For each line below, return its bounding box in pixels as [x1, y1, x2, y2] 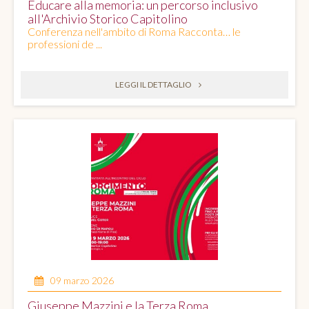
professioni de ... [28, 37, 102, 51]
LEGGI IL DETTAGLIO [114, 79, 192, 90]
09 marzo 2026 [50, 275, 114, 287]
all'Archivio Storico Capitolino [28, 11, 188, 27]
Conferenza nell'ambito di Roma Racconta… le [28, 25, 241, 39]
